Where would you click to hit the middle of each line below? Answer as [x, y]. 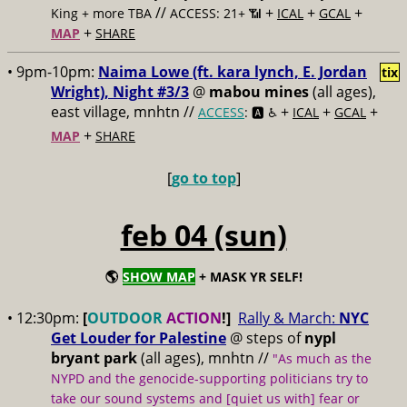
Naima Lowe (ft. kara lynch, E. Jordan [233, 72]
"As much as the [322, 358]
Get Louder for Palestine [139, 338]
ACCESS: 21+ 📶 [218, 13]
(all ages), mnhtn [198, 358]
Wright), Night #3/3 [120, 92]
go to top [203, 178]
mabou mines [259, 92]
